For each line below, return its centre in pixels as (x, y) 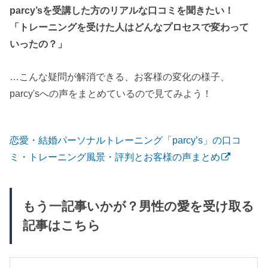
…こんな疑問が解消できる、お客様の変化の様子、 (120, 76)
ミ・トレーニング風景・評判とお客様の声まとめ (115, 156)
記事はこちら (61, 226)
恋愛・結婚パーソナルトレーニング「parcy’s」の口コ (126, 140)
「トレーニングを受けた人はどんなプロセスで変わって (130, 27)
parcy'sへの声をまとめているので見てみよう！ (111, 93)
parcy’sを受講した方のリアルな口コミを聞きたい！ (122, 10)
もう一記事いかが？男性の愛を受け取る (138, 207)
